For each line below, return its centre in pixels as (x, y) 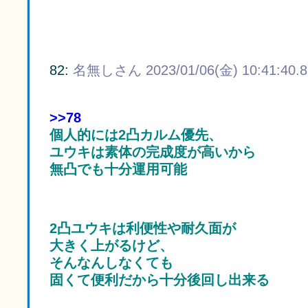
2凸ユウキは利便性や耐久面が (143, 229)
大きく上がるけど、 (111, 246)
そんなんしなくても (111, 263)
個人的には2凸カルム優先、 (136, 135)
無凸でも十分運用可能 (118, 169)
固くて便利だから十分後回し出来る (159, 280)
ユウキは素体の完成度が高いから (153, 152)
